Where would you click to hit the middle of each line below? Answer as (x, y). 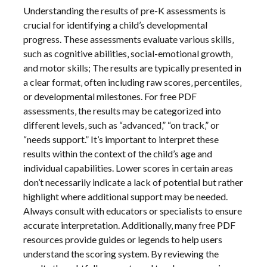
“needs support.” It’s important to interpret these (121, 139)
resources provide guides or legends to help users (123, 239)
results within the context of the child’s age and (118, 153)
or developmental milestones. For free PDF (110, 96)
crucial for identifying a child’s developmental (116, 24)
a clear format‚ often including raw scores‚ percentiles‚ (133, 82)
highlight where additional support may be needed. (126, 196)
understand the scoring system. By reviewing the (121, 253)
